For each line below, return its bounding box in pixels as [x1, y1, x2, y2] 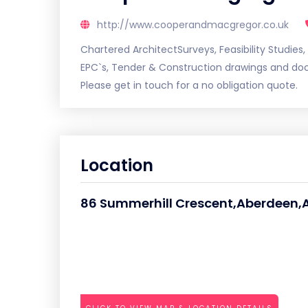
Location [80, 154, 153, 177]
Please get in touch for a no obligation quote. [80, 78, 298, 92]
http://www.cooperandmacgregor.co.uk [97, 18, 289, 32]
